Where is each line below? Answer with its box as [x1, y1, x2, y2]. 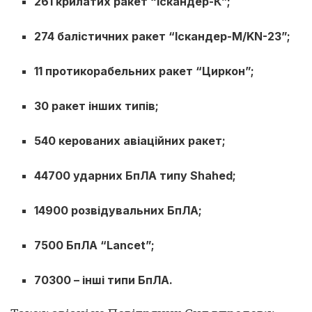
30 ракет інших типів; [34, 98, 159, 113]
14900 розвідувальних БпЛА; [34, 203, 203, 217]
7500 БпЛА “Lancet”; [34, 237, 155, 252]
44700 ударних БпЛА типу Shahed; [34, 168, 237, 182]
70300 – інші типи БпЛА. [34, 272, 173, 287]
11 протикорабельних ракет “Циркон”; [34, 63, 255, 78]
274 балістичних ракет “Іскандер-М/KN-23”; [34, 29, 291, 43]
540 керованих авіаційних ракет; [34, 133, 226, 148]
